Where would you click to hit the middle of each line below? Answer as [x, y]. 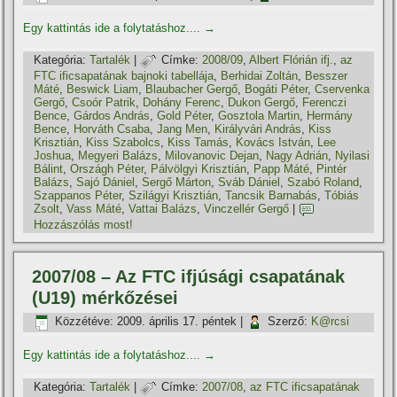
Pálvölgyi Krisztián [199, 168]
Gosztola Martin [259, 115]
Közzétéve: [85, 322]
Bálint [49, 168]
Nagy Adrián [297, 155]
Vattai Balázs [163, 209]
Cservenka [343, 89]
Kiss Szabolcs [124, 142]
